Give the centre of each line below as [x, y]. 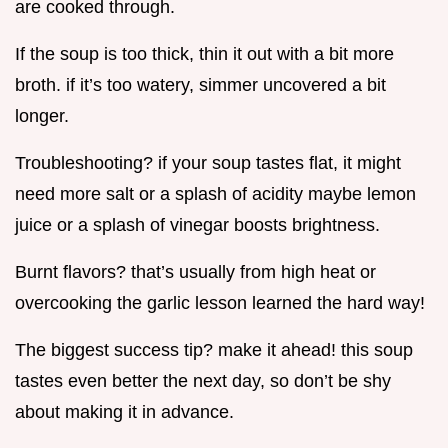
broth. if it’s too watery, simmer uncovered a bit [200, 84]
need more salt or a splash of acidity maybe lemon [215, 193]
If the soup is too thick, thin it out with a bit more [204, 53]
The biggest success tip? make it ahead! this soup [214, 349]
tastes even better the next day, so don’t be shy [203, 380]
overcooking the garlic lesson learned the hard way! [220, 302]
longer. [42, 115]
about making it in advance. [124, 411]
